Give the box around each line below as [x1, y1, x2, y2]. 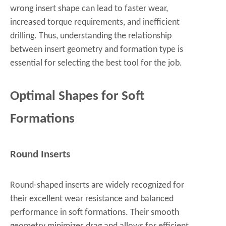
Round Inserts [10, 149, 70, 160]
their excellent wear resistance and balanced [10, 194, 174, 204]
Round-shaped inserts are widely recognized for [10, 181, 184, 190]
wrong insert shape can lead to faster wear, [10, 4, 168, 14]
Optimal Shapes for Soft [10, 90, 144, 103]
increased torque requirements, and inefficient [10, 18, 180, 27]
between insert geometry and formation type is [10, 45, 183, 54]
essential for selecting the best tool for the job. [10, 59, 182, 68]
